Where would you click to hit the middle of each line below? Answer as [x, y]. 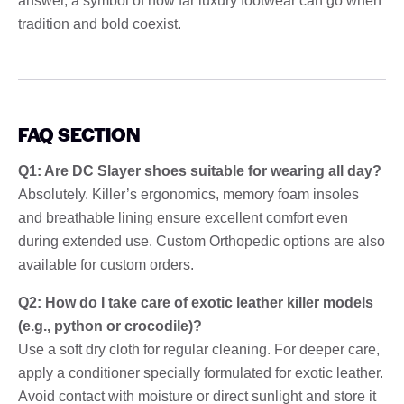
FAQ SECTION [79, 133]
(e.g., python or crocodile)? [110, 326]
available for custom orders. [106, 264]
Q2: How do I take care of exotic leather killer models [196, 302]
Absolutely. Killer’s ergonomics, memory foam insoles [188, 194]
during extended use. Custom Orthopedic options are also [202, 241]
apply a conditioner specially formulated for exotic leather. [201, 372]
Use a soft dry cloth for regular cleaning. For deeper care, [199, 349]
